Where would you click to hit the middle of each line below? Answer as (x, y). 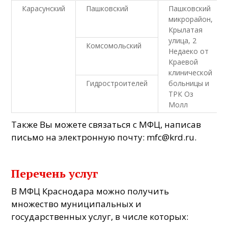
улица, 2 (183, 40)
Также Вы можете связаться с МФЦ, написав (106, 124)
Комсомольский (114, 45)
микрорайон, (191, 19)
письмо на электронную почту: (79, 137)
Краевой (183, 62)
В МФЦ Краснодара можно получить (90, 191)
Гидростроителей (117, 83)
